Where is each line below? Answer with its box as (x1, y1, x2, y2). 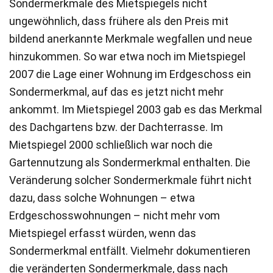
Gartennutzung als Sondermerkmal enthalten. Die (9, 155, 250, 169)
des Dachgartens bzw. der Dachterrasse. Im (9, 120, 223, 133)
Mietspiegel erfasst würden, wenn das (9, 226, 196, 239)
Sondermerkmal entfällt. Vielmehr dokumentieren (9, 244, 250, 257)
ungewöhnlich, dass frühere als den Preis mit (9, 14, 229, 27)
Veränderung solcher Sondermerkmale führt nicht (9, 173, 252, 186)
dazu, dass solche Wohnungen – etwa (9, 191, 195, 204)
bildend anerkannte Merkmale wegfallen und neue (9, 32, 252, 45)
